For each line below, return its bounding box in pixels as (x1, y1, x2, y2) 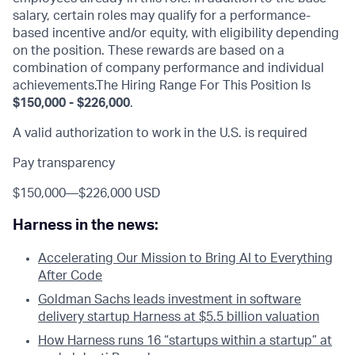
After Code (38, 269, 102, 282)
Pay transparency (13, 157, 115, 170)
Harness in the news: (13, 218, 158, 234)
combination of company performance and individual (13, 62, 324, 75)
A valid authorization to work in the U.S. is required (13, 127, 307, 140)
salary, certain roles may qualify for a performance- (13, 10, 311, 23)
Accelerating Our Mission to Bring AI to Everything (38, 251, 333, 265)
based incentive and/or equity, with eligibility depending (13, 27, 339, 40)
